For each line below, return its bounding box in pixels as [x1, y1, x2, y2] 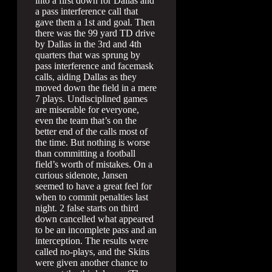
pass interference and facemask [35, 60, 154, 71]
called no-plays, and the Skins [35, 246, 149, 257]
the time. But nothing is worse [35, 137, 150, 148]
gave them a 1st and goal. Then [35, 16, 155, 27]
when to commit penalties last [35, 191, 148, 202]
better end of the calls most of [35, 126, 148, 137]
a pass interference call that [35, 5, 138, 16]
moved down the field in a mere [35, 82, 157, 93]
